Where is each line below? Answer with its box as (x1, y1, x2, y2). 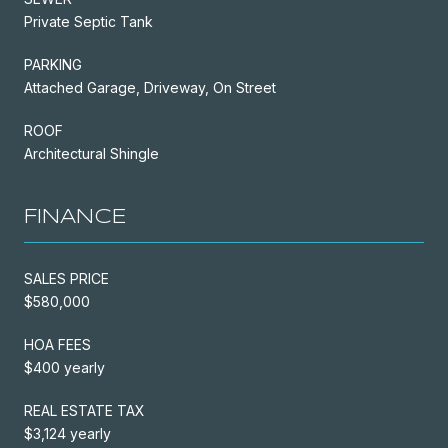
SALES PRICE (24, 269, 109, 287)
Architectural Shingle (24, 144, 159, 162)
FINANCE (24, 207, 127, 227)
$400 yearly (24, 358, 105, 376)
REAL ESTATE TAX (24, 401, 145, 419)
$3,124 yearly (24, 424, 111, 442)
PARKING (24, 55, 82, 73)
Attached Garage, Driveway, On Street (24, 78, 276, 96)
